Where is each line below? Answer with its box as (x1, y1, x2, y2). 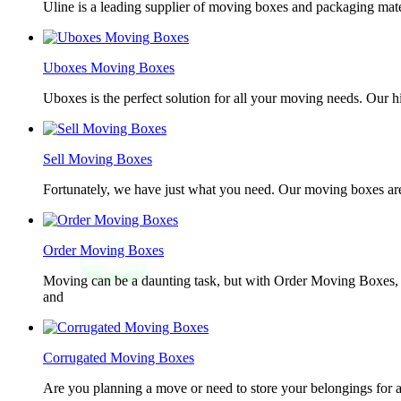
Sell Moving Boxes (43, 151, 152, 166)
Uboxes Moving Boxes (43, 60, 175, 75)
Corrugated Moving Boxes (43, 350, 194, 365)
